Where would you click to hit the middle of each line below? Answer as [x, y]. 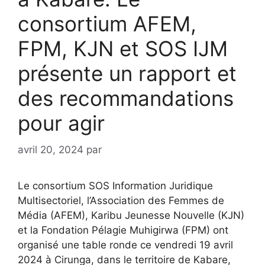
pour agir [61, 123]
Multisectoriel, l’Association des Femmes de [121, 200]
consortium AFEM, [107, 24]
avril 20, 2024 [51, 149]
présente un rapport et [127, 73]
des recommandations [126, 98]
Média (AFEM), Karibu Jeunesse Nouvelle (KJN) [131, 215]
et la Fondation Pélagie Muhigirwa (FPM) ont [123, 230]
